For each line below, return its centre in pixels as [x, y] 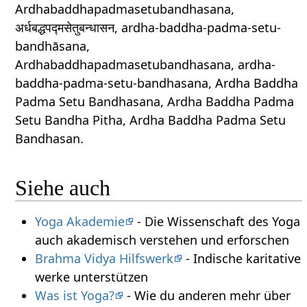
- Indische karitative [241, 259]
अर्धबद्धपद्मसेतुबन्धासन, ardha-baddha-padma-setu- [148, 27]
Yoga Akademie [79, 222]
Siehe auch [63, 188]
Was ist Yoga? [74, 296]
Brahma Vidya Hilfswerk [104, 259]
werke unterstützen [91, 277]
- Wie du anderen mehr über [207, 296]
